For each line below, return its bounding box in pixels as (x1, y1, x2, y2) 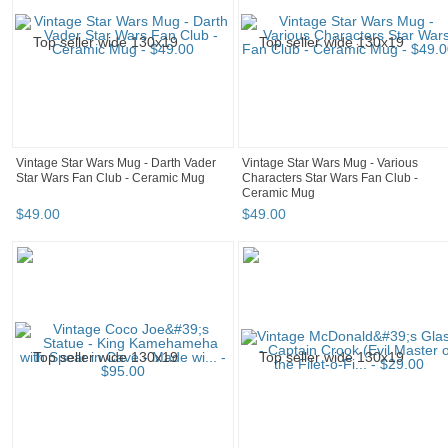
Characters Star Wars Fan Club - (242, 171, 418, 186)
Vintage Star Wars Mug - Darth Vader (16, 156, 216, 171)
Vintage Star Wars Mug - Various (242, 156, 418, 171)
